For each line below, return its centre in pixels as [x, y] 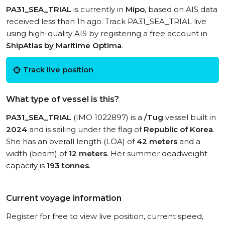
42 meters [157, 141]
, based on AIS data [181, 9]
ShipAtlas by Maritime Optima [64, 45]
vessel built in [190, 117]
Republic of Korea [178, 129]
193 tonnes [68, 165]
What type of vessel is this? [63, 99]
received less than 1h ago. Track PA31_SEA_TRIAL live [106, 21]
